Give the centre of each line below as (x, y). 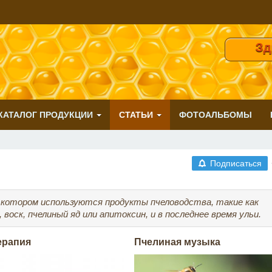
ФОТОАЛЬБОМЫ (216, 115)
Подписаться (236, 163)
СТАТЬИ (136, 115)
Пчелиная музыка (177, 242)
